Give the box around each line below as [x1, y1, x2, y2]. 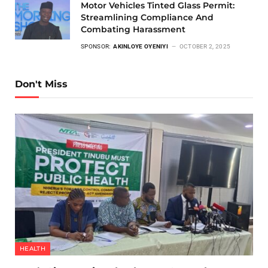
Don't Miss [15, 78, 68, 90]
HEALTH [20, 245, 45, 253]
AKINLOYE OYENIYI [113, 43, 170, 50]
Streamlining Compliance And [81, 12, 214, 23]
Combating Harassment [81, 24, 185, 35]
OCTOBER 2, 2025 [179, 43, 231, 50]
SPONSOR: [81, 43, 112, 50]
